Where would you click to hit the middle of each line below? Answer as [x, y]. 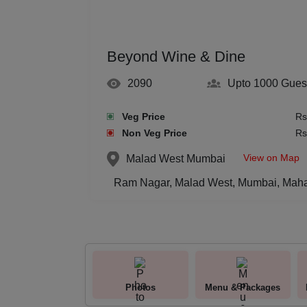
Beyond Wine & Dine [176, 57]
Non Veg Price [155, 133]
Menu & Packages [243, 287]
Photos [140, 287]
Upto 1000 [253, 83]
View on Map [271, 158]
